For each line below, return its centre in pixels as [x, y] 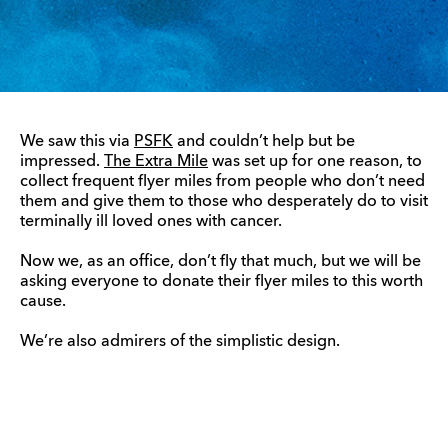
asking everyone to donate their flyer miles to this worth [221, 282]
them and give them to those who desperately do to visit [224, 202]
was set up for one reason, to [315, 162]
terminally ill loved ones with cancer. [151, 222]
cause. [43, 302]
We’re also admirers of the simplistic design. [180, 342]
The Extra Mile [156, 162]
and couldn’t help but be [264, 142]
